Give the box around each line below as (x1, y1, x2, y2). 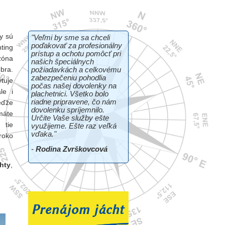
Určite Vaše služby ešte (31, 114, 109, 122)
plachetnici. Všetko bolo (31, 89, 108, 98)
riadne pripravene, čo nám (31, 97, 117, 106)
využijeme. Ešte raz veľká (31, 122, 117, 130)
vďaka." (31, 130, 56, 138)
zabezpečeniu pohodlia (31, 73, 106, 82)
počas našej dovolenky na (31, 81, 117, 90)
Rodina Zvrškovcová (36, 145, 107, 153)
